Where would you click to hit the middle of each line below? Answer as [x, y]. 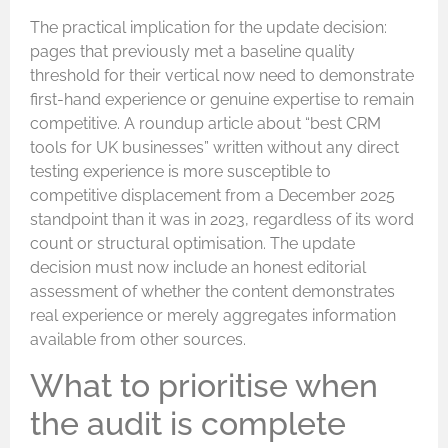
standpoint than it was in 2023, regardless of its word [222, 220]
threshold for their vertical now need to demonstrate [222, 76]
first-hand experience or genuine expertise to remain [222, 100]
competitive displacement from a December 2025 [212, 196]
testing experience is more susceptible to [180, 172]
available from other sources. [138, 340]
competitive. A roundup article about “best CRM [205, 124]
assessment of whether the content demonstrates [212, 292]
